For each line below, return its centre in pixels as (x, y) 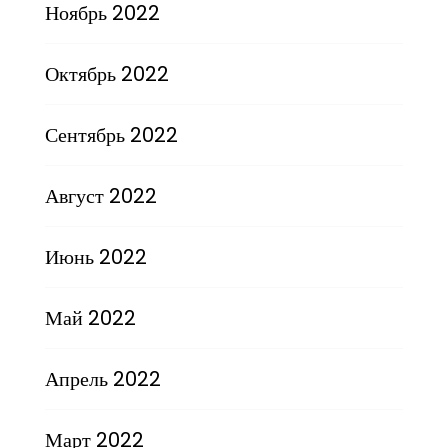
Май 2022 (90, 317)
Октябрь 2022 (106, 73)
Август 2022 (100, 195)
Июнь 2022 (95, 256)
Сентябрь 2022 (111, 134)
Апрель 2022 (102, 378)
